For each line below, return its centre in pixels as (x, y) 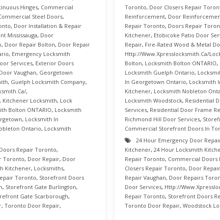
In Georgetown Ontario (155, 82)
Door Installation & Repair (48, 26)
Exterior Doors (55, 63)
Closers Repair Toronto (155, 168)
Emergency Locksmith (41, 54)
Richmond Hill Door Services (162, 119)
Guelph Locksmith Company (48, 82)
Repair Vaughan (145, 178)
